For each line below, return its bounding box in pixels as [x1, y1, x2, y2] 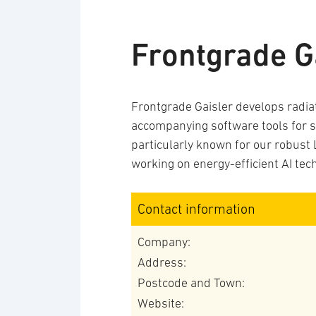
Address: [138, 255, 186, 269]
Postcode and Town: [138, 276, 245, 290]
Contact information [138, 201, 255, 217]
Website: [138, 296, 184, 310]
